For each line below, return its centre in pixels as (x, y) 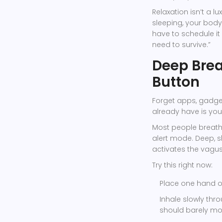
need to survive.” (181, 44)
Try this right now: (182, 165)
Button (176, 82)
